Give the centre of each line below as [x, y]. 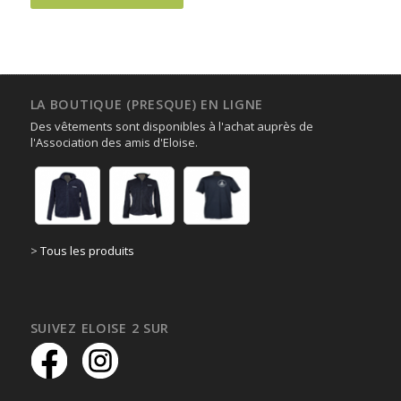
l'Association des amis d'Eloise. [114, 142]
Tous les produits [87, 250]
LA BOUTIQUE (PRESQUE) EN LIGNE [147, 104]
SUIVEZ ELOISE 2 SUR [100, 328]
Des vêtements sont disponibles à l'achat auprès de [171, 126]
